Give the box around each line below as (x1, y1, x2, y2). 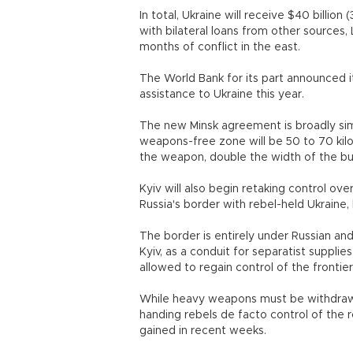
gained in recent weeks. (139, 325, 266, 336)
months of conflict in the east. (139, 42, 300, 53)
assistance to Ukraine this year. (139, 89, 304, 100)
